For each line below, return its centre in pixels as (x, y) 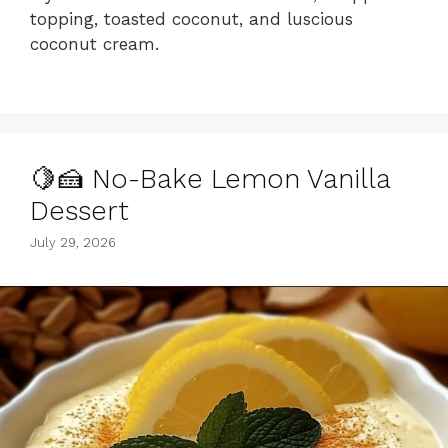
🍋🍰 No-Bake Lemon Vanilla (210, 178)
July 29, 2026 (73, 242)
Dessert (79, 210)
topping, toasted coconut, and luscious (191, 18)
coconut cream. (94, 43)
